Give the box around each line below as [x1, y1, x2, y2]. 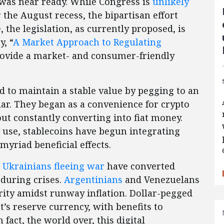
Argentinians [64, 173, 122, 186]
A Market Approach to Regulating [13, 36, 161, 48]
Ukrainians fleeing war [2, 160, 104, 172]
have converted [104, 160, 175, 172]
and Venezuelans [122, 173, 199, 186]
